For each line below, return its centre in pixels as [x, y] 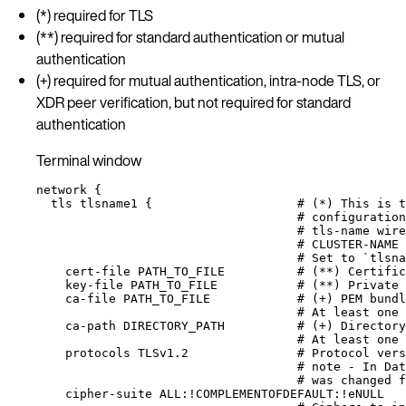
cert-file [98, 271]
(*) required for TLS [95, 15]
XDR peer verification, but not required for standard [193, 102]
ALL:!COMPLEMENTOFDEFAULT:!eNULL [272, 393]
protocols [98, 353]
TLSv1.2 [163, 353]
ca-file [91, 298]
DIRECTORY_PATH [174, 325]
